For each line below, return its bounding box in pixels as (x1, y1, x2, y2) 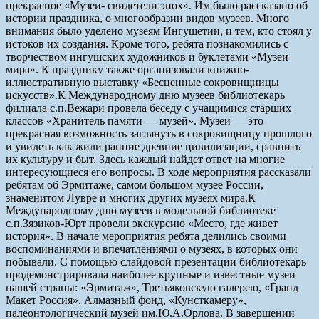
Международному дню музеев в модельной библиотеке (6, 204, 276, 216)
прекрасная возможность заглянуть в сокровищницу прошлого (6, 127, 312, 140)
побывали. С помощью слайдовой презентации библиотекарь (6, 255, 306, 268)
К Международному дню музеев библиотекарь (58, 88, 285, 101)
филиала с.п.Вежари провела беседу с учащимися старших (6, 101, 291, 114)
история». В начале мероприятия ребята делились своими (6, 229, 286, 242)
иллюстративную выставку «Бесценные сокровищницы (6, 75, 279, 88)
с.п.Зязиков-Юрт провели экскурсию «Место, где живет (6, 216, 278, 229)
